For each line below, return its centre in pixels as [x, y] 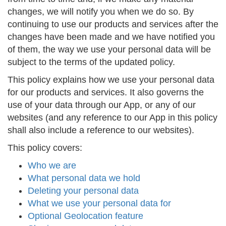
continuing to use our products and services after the [113, 24]
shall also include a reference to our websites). [101, 130]
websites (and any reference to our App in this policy [112, 118]
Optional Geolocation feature [86, 216]
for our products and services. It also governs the [106, 92]
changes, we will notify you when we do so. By [101, 12]
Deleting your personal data [83, 191]
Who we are [52, 165]
